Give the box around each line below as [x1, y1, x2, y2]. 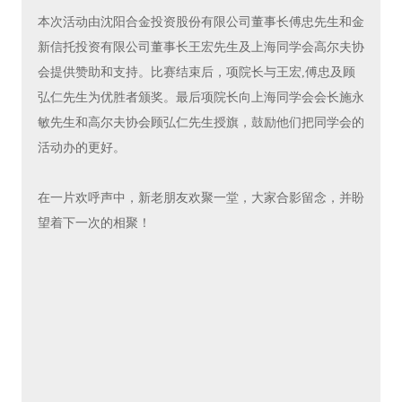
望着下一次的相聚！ [37, 216, 151, 231]
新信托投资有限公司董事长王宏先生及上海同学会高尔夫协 [37, 40, 364, 55]
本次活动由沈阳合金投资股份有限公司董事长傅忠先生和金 [37, 15, 364, 30]
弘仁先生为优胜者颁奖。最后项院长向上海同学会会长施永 [37, 91, 364, 105]
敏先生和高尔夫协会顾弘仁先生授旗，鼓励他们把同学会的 [37, 116, 364, 130]
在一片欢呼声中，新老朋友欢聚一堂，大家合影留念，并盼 [37, 191, 364, 205]
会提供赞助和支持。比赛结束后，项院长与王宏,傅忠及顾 [37, 66, 355, 80]
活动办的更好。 [37, 141, 126, 155]
